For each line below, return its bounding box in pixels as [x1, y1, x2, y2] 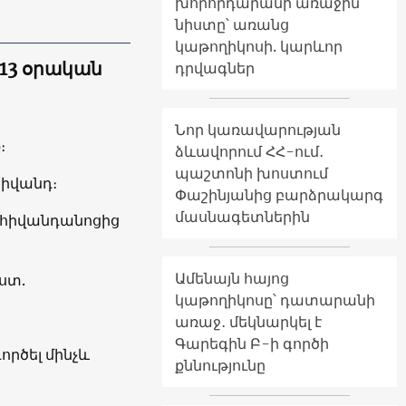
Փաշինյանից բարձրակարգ [175, 185, 383, 204]
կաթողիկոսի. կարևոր [175, 36, 343, 55]
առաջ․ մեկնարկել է [175, 312, 322, 331]
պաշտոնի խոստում [175, 163, 328, 182]
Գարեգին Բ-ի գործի [175, 333, 329, 353]
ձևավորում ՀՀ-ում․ [175, 141, 324, 160]
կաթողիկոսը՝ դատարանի [175, 290, 375, 309]
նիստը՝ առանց [175, 14, 289, 34]
